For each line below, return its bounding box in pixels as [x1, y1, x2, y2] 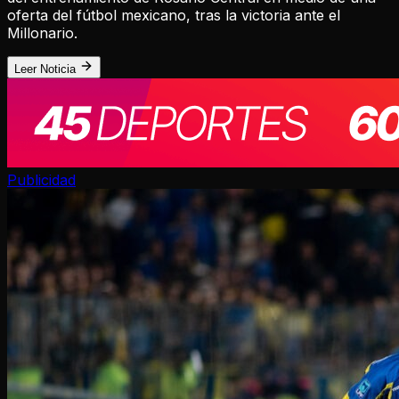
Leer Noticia [14, 62, 79, 77]
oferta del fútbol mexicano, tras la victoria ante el [7, 6, 340, 25]
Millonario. [7, 24, 77, 43]
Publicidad [7, 171, 76, 190]
